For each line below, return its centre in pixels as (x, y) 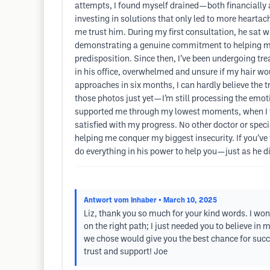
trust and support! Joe (126, 252)
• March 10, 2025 (188, 200)
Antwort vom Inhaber (120, 200)
